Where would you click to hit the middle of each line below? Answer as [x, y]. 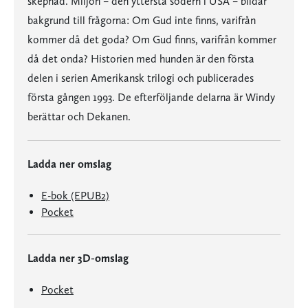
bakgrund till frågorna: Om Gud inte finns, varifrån [142, 20]
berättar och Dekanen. [79, 117]
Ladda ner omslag [69, 164]
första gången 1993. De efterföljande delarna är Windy [151, 97]
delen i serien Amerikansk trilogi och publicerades [141, 78]
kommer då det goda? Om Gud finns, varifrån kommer [152, 40]
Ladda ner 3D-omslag [78, 258]
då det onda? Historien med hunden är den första [141, 59]
